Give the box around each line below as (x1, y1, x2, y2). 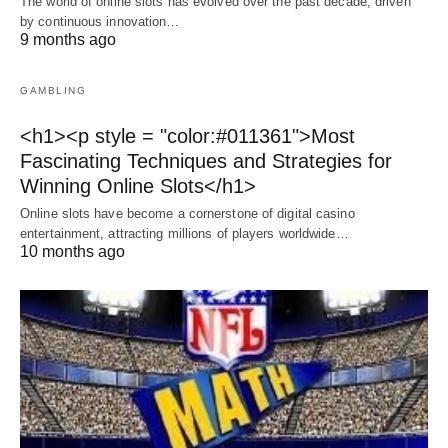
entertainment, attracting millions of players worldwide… (20, 226, 349, 242)
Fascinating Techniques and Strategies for (20, 150, 392, 173)
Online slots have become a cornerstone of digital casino (20, 206, 355, 222)
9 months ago (20, 31, 116, 49)
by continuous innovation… (20, 14, 180, 30)
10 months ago (20, 243, 125, 261)
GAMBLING (20, 85, 86, 97)
